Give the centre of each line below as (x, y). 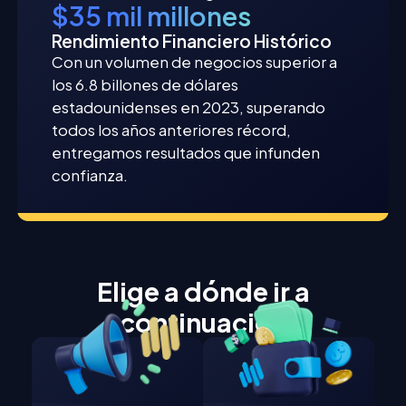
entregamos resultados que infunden (186, 153)
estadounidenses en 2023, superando (189, 108)
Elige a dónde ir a (203, 291)
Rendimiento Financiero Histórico (192, 41)
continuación (203, 322)
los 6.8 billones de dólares (145, 85)
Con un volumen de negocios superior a (195, 63)
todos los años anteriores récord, (172, 130)
